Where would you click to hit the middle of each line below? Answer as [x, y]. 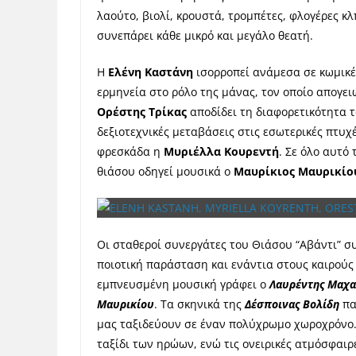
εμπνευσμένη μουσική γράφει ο [183, 284]
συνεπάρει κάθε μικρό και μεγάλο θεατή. [205, 35]
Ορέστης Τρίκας [143, 112]
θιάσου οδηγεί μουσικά [161, 171]
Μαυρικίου [126, 304]
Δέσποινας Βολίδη [292, 304]
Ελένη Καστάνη [151, 72]
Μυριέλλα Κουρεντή [221, 151]
